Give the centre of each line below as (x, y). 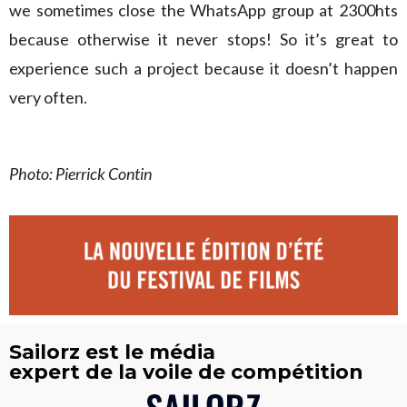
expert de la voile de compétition (186, 372)
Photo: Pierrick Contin (80, 174)
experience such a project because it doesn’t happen (203, 68)
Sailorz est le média (112, 352)
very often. (48, 97)
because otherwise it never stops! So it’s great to (203, 39)
